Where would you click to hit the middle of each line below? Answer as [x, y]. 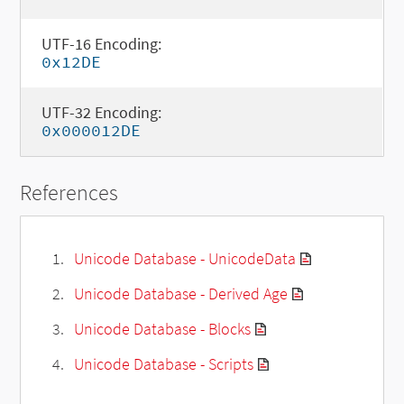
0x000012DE [91, 130]
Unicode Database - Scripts [163, 364]
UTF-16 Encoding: [101, 44]
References [69, 193]
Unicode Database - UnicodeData [184, 259]
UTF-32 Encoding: [101, 112]
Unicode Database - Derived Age [180, 294]
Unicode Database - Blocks [162, 329]
